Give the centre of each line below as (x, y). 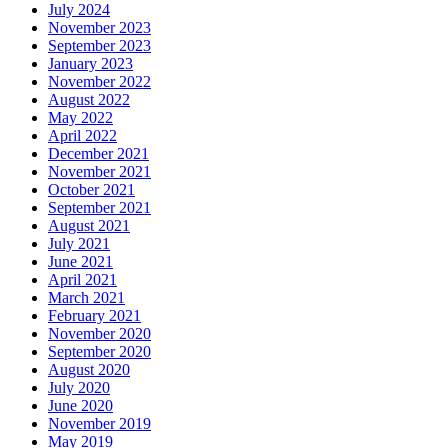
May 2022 (80, 118)
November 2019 (99, 424)
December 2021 (98, 154)
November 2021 (99, 172)
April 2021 (82, 280)
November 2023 (99, 28)
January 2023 (90, 64)
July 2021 (79, 244)
